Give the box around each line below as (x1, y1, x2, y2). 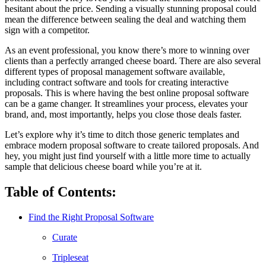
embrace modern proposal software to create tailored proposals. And (5, 140, 259, 151)
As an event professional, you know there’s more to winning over (5, 45, 249, 56)
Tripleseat (52, 252, 88, 262)
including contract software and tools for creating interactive (5, 77, 229, 88)
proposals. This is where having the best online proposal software (5, 88, 249, 99)
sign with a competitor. (5, 25, 90, 36)
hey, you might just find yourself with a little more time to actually (5, 151, 251, 161)
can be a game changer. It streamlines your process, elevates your (5, 99, 248, 109)
